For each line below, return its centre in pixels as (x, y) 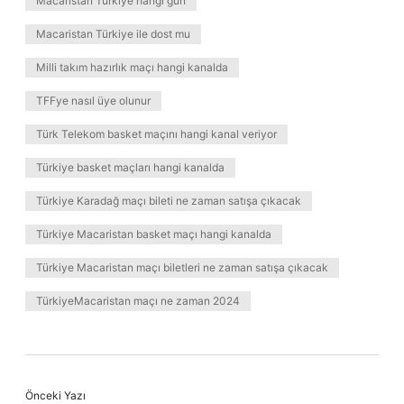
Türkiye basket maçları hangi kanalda (130, 167)
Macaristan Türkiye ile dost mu (113, 34)
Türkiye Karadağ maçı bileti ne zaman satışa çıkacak (169, 201)
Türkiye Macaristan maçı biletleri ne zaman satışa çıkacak (182, 267)
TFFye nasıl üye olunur (93, 101)
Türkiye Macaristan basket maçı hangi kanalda (154, 234)
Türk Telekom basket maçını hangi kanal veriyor (156, 134)
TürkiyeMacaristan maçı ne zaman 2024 (138, 301)
